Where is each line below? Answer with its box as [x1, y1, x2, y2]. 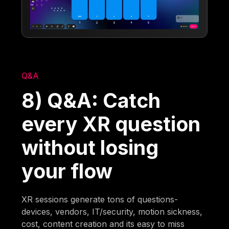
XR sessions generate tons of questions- [21, 194, 178, 205]
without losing [21, 135, 159, 160]
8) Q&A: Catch [21, 88, 161, 113]
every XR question [21, 112, 201, 136]
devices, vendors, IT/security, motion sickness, [21, 207, 203, 217]
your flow [21, 159, 113, 184]
